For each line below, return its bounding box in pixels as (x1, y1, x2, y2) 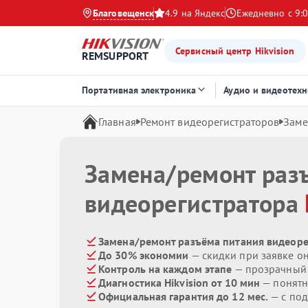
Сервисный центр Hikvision (175, 44, 295, 57)
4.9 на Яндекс (165, 7, 225, 19)
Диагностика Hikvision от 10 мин (98, 276, 261, 289)
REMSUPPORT (82, 49, 148, 63)
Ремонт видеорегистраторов (140, 115, 280, 129)
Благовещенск (93, 7, 155, 19)
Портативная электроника (82, 84, 197, 96)
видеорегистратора (85, 187, 305, 219)
